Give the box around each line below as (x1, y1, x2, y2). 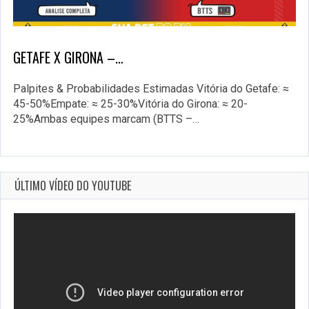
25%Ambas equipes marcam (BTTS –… (13, 112, 199, 126)
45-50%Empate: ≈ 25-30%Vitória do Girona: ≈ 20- (13, 97, 248, 111)
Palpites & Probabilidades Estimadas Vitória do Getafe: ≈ (13, 82, 289, 96)
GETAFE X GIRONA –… (13, 47, 123, 68)
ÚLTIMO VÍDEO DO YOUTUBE (14, 177, 131, 195)
